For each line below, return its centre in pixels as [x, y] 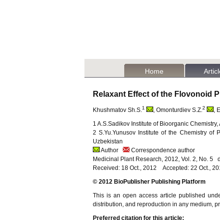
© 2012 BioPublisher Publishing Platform [149, 182]
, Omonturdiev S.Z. [178, 110]
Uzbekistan [108, 141]
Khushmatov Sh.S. [117, 110]
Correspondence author [162, 150]
